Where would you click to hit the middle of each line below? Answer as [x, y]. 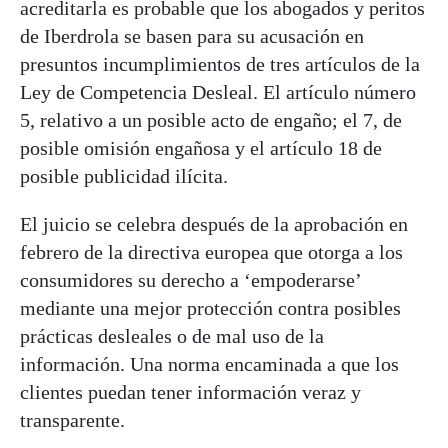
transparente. [72, 419]
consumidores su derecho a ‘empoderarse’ [190, 279]
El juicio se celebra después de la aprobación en [214, 223]
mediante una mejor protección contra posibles [210, 307]
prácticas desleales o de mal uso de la [172, 335]
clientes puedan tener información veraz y [190, 391]
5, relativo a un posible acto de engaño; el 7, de [211, 119]
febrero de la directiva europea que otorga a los [211, 251]
